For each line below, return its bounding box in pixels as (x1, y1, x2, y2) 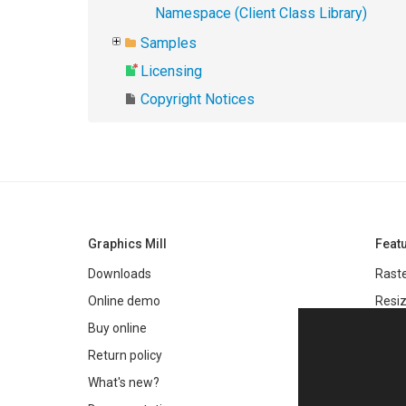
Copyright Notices (140, 91, 255, 108)
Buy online (88, 321, 147, 335)
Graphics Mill (88, 237, 167, 251)
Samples (140, 34, 197, 52)
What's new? (88, 375, 159, 390)
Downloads (88, 266, 151, 281)
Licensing (140, 63, 202, 80)
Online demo (88, 294, 160, 308)
